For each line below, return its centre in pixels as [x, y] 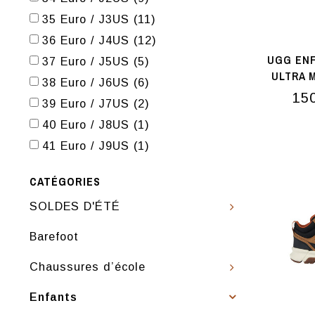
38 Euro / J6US [88, 82]
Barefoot [54, 236]
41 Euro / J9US [88, 146]
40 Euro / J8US [88, 124]
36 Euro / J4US [88, 40]
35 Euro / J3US [88, 19]
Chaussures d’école [88, 266]
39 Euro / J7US [88, 103]
